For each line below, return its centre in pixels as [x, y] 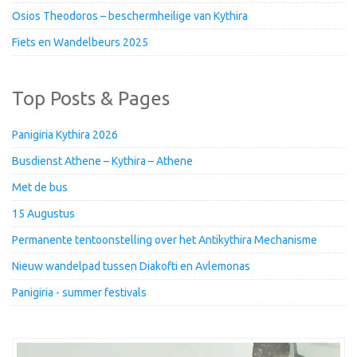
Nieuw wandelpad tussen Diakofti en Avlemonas [131, 266]
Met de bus [40, 187]
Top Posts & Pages [91, 98]
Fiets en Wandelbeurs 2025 [80, 42]
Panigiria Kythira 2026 [65, 134]
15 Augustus [43, 213]
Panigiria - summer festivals [79, 292]
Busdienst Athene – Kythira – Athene [102, 161]
